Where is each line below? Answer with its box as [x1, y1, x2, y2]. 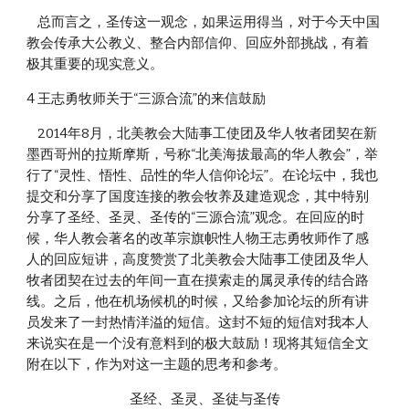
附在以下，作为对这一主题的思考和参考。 [26, 356, 288, 372]
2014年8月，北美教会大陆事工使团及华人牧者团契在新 [26, 125, 38, 142]
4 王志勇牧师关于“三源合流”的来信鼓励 [26, 90, 267, 107]
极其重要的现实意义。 [26, 56, 164, 72]
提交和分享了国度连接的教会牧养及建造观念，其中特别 [26, 188, 370, 204]
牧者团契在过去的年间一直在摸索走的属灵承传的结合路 [26, 272, 370, 288]
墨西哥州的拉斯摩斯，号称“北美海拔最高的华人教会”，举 [26, 146, 379, 163]
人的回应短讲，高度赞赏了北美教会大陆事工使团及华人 [26, 251, 370, 267]
